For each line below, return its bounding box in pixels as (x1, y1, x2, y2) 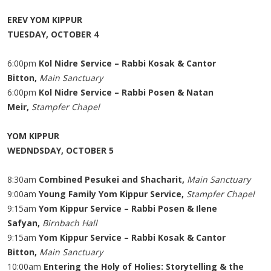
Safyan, (7, 217, 42, 229)
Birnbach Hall (42, 217, 97, 229)
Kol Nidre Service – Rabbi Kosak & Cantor (39, 57, 216, 69)
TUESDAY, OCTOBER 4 (7, 28, 99, 40)
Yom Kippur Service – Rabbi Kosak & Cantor (39, 232, 226, 243)
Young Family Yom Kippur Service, (39, 188, 186, 200)
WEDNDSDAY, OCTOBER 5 (7, 145, 114, 156)
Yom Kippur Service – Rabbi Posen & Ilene (39, 203, 217, 214)
